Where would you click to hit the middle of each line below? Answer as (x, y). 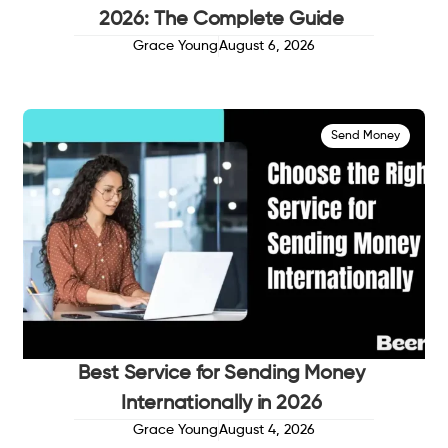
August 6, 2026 (267, 46)
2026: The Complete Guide (221, 20)
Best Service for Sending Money (221, 374)
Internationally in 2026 (221, 404)
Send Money (365, 136)
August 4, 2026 (267, 430)
